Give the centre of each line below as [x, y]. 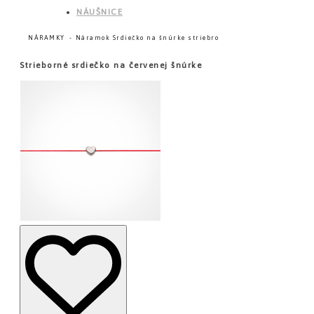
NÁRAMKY [47, 38]
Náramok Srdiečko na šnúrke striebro [147, 38]
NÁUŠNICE [100, 12]
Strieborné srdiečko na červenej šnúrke [111, 65]
